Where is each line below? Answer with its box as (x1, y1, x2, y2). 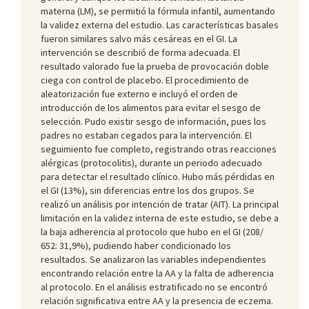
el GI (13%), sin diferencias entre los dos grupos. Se (41, 183, 255, 197)
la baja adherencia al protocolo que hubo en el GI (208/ (41, 225, 263, 238)
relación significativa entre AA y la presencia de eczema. (41, 294, 273, 307)
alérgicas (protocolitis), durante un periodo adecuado (41, 156, 262, 169)
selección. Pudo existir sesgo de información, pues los (41, 114, 266, 128)
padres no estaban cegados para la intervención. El (41, 128, 252, 141)
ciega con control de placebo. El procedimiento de (41, 73, 249, 86)
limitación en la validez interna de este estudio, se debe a (41, 211, 279, 224)
